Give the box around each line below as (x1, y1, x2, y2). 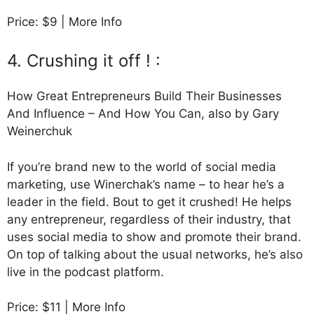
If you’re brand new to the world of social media (7, 159, 276, 174)
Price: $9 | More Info (7, 14, 122, 29)
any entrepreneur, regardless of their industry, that (7, 212, 291, 226)
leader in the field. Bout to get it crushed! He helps (7, 194, 292, 209)
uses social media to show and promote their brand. (7, 229, 301, 244)
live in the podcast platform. (7, 264, 164, 279)
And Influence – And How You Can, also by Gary (7, 107, 279, 121)
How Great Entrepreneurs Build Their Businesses (7, 89, 282, 104)
